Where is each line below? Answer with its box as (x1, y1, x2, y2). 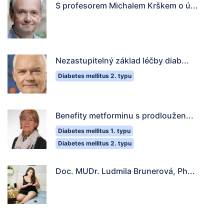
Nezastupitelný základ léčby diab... (55, 55, 189, 66)
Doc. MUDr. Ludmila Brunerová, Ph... (55, 166, 195, 176)
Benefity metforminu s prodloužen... (55, 110, 193, 121)
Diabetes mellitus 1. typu (57, 127, 130, 135)
